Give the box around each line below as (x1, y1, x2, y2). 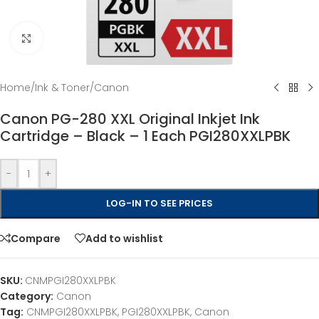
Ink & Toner (35, 80, 90, 95)
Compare (11, 231, 61, 246)
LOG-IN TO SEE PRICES (106, 197, 213, 210)
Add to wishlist (85, 231, 163, 246)
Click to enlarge (42, 31, 119, 44)
